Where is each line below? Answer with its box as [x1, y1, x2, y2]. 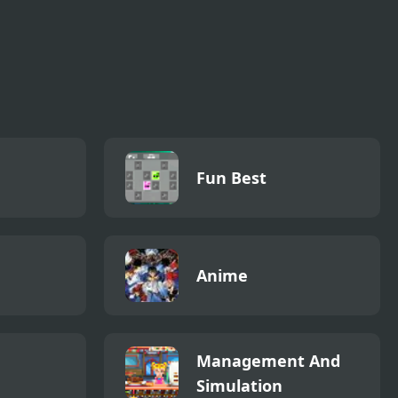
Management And [196, 349, 340, 371]
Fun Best [196, 166, 267, 188]
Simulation [196, 374, 283, 396]
